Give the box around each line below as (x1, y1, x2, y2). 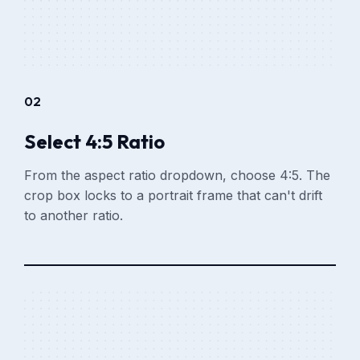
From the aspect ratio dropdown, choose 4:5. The (24, 166, 331, 183)
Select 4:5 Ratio (24, 129, 166, 153)
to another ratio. (24, 207, 124, 223)
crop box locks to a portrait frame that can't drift (24, 186, 323, 203)
